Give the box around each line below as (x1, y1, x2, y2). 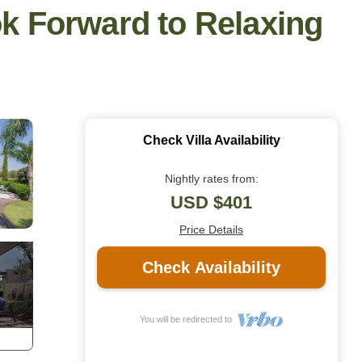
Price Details (179, 223, 243, 237)
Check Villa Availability (142, 133, 280, 148)
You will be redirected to (140, 314, 238, 325)
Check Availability (142, 259, 280, 277)
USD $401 (170, 192, 252, 213)
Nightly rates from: (164, 172, 259, 186)
